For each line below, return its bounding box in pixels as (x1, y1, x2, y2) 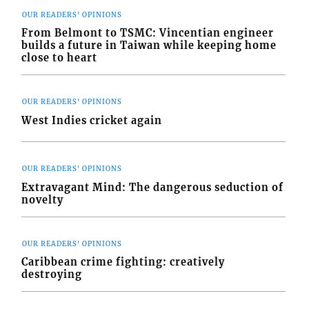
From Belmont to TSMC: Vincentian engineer (21, 27, 275, 40)
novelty (21, 193, 64, 206)
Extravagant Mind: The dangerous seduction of (21, 181, 284, 194)
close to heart (21, 52, 98, 65)
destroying (21, 268, 83, 281)
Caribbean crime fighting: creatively (21, 256, 226, 269)
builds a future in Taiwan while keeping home (21, 39, 277, 52)
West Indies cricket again (21, 114, 163, 127)
